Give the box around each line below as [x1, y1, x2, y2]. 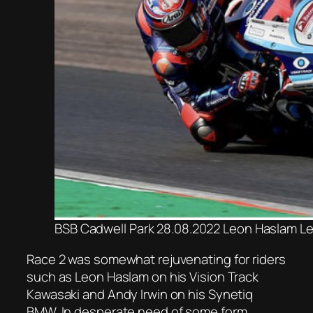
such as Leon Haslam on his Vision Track [27, 267, 259, 286]
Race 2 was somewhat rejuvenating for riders [27, 249, 286, 268]
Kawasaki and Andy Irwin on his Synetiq [27, 284, 254, 303]
